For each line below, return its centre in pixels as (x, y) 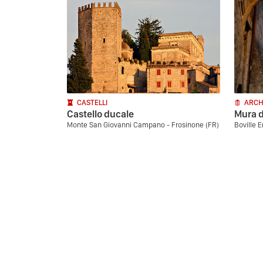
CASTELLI (92, 102)
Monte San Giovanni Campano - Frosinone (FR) (143, 125)
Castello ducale (100, 114)
